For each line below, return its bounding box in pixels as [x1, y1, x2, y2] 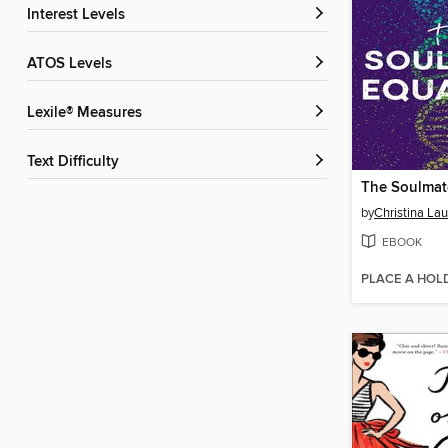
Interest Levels [31, 6, 125, 25]
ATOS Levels [36, 55, 112, 74]
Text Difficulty [34, 153, 119, 172]
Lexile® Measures [35, 104, 142, 123]
